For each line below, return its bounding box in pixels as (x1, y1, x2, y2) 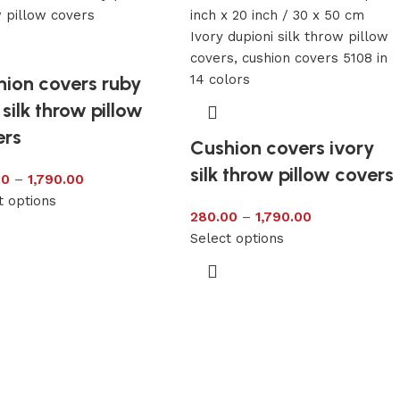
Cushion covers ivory (189, 135, 375, 160)
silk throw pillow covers (189, 162, 394, 187)
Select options (189, 229, 284, 246)
